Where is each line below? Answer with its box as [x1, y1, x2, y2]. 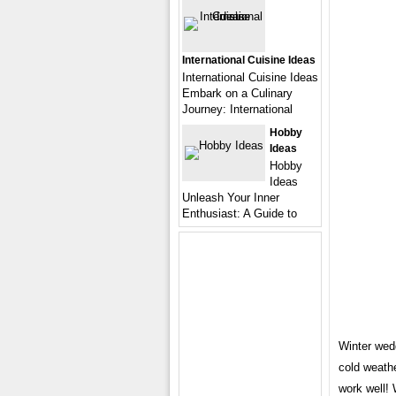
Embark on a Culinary [182, 87, 293, 100]
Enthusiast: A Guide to [182, 207, 297, 220]
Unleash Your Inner [182, 191, 279, 204]
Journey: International [182, 103, 293, 116]
